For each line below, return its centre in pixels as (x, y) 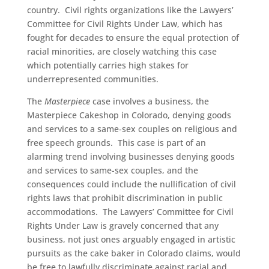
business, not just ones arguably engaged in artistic (131, 239)
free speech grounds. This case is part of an (116, 143)
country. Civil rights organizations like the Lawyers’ (130, 10)
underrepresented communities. (92, 79)
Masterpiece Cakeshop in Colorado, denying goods (129, 115)
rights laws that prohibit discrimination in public (125, 198)
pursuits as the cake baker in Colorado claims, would (134, 253)
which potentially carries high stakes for (107, 65)
